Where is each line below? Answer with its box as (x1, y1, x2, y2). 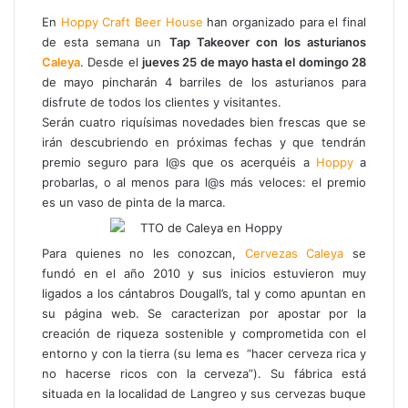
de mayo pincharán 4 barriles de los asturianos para (42, 74, 366, 89)
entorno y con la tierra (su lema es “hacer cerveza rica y (42, 345, 366, 361)
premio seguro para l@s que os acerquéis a (42, 154, 316, 169)
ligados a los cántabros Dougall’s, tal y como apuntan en (42, 285, 366, 301)
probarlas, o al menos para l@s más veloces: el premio (42, 174, 366, 189)
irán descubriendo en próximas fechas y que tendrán (42, 134, 366, 149)
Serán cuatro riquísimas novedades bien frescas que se (42, 114, 366, 129)
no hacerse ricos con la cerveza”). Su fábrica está (42, 365, 366, 381)
